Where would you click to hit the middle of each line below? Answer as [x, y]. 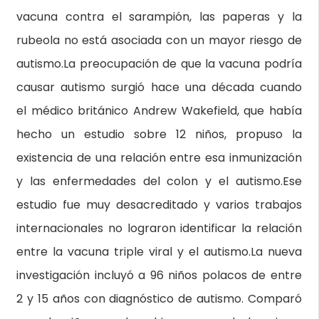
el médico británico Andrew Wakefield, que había [159, 111]
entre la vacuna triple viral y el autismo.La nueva [159, 252]
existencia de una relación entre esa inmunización [159, 158]
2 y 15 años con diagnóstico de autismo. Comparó [159, 299]
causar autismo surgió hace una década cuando [159, 87]
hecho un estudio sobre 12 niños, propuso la [159, 134]
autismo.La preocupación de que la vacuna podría [159, 64]
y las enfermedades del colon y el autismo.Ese [159, 181]
